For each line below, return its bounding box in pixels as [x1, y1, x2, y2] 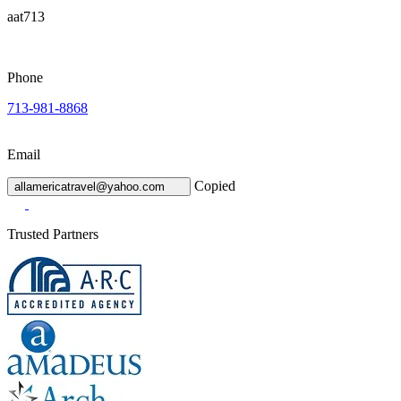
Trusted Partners [7, 226, 98, 243]
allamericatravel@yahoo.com [14, 180, 165, 194]
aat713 [7, 9, 45, 25]
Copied [193, 178, 235, 194]
